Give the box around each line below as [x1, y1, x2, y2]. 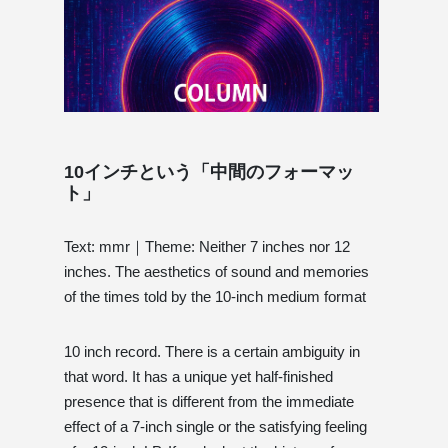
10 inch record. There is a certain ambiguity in [64, 342, 360, 360]
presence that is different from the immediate [64, 392, 354, 410]
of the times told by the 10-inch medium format [64, 287, 366, 305]
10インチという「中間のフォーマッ [64, 161, 354, 182]
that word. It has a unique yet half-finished [64, 367, 333, 385]
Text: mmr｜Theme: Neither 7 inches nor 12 [64, 237, 350, 255]
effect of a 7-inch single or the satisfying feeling [64, 417, 367, 435]
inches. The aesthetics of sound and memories [64, 262, 369, 280]
